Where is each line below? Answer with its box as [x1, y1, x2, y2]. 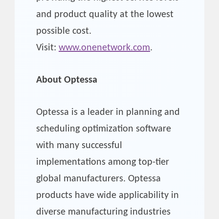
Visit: [36, 43, 59, 53]
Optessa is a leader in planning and [36, 107, 180, 117]
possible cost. [36, 26, 91, 36]
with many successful [36, 140, 122, 151]
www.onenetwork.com [59, 43, 150, 53]
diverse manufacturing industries [36, 207, 171, 217]
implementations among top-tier [36, 157, 169, 167]
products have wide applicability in [36, 190, 179, 200]
